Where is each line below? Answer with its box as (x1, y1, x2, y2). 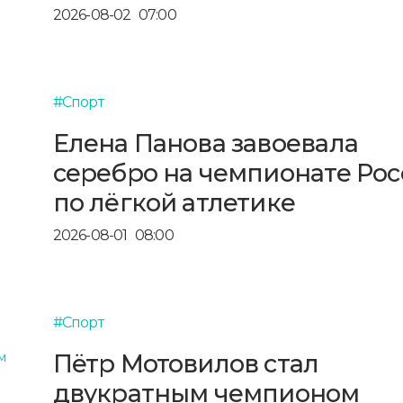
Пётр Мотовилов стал (52, 348, 319, 379)
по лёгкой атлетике (52, 187, 296, 218)
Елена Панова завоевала (52, 128, 358, 158)
